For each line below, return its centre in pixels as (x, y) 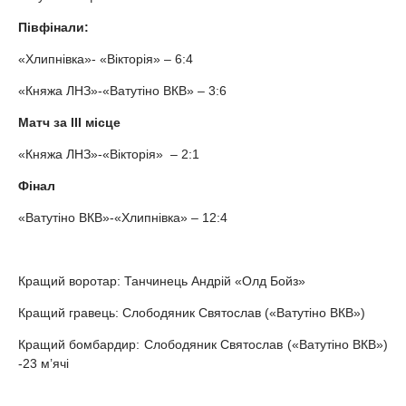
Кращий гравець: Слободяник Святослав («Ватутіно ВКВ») (192, 312)
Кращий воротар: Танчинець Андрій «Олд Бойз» (162, 280)
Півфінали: (53, 27)
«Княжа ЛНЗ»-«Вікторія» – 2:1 (109, 154)
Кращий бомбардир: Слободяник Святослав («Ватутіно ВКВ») (203, 344)
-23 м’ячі (43, 363)
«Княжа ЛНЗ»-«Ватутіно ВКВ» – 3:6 (122, 90)
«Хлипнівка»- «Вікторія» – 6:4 (106, 58)
